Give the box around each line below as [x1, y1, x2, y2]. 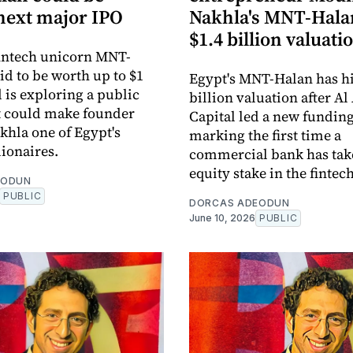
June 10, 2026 [189, 212, 255, 225]
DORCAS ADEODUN [189, 197, 290, 210]
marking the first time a [189, 125, 341, 146]
